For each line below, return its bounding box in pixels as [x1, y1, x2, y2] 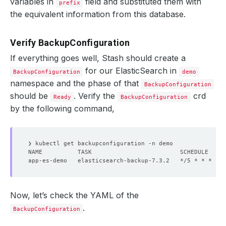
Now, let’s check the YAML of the [10, 190, 139, 200]
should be [10, 91, 50, 101]
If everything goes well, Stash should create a [10, 53, 186, 63]
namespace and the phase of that [10, 78, 141, 88]
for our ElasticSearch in [83, 66, 180, 76]
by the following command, [10, 103, 115, 114]
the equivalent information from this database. [10, 9, 186, 19]
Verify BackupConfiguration [10, 37, 130, 48]
